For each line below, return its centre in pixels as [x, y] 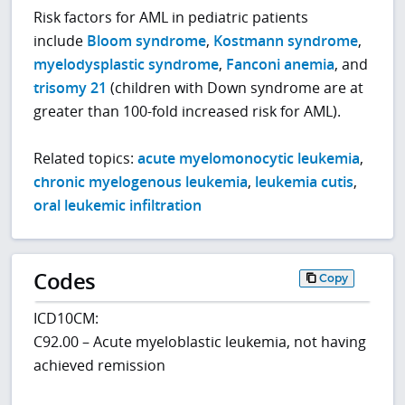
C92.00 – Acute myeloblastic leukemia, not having [200, 341]
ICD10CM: [66, 318]
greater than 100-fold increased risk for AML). [188, 112]
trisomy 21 [71, 88]
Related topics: [86, 159]
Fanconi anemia [281, 65]
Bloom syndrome [147, 41]
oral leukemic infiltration [118, 206]
